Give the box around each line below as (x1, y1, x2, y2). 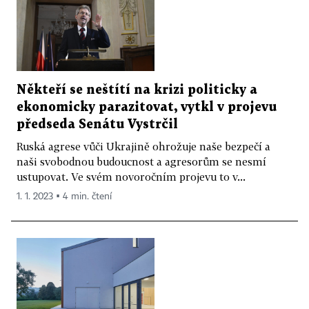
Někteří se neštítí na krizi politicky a (17, 83, 257, 96)
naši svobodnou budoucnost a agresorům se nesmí (17, 154, 266, 168)
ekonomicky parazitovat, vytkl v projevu (17, 101, 277, 113)
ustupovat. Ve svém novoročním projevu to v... (17, 170, 246, 183)
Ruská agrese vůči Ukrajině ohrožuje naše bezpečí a (17, 139, 270, 152)
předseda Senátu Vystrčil (17, 118, 178, 130)
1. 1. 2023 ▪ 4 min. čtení (17, 191, 112, 201)
